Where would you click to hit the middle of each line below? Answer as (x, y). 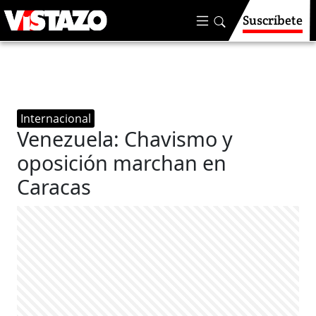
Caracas (54, 187)
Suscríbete (273, 20)
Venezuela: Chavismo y (125, 139)
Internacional (56, 119)
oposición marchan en (122, 163)
